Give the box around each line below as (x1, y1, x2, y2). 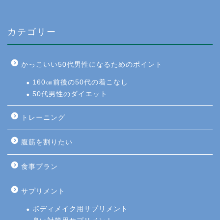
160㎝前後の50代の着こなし (32, 78, 128, 86)
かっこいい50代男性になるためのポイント (21, 60, 163, 68)
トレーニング (21, 113, 65, 121)
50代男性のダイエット (32, 90, 108, 98)
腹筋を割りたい (21, 138, 73, 146)
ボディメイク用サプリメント (32, 205, 128, 213)
